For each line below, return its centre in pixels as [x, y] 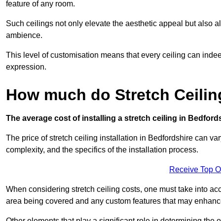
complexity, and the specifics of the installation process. [102, 149]
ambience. [24, 35]
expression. [26, 67]
